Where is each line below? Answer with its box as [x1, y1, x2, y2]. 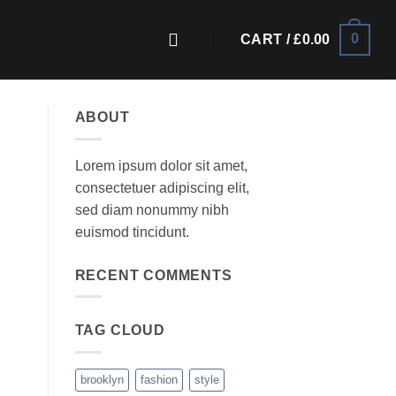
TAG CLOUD [74, 323, 165, 339]
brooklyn [80, 372, 124, 386]
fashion [140, 372, 178, 386]
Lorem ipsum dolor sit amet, [74, 157, 247, 173]
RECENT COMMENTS [74, 267, 232, 283]
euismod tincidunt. [74, 224, 189, 240]
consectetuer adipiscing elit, [74, 179, 249, 195]
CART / [240, 32, 294, 47]
